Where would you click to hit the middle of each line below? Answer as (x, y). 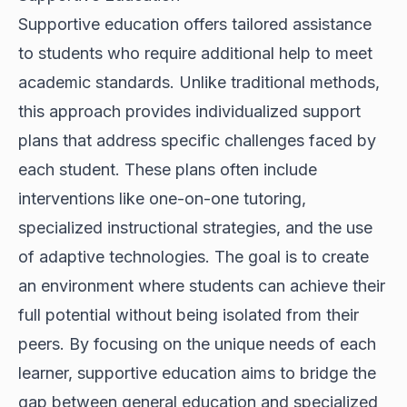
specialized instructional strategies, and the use (195, 228)
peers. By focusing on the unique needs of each (197, 344)
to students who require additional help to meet (195, 54)
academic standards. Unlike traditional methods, (199, 83)
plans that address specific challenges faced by (197, 141)
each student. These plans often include (168, 170)
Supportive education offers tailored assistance (195, 25)
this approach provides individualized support (189, 112)
